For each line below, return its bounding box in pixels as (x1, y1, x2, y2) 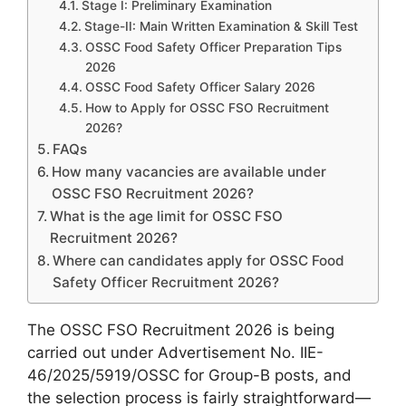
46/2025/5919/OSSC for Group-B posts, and (27, 365, 352, 384)
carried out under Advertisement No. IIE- (27, 343, 324, 362)
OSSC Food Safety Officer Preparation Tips (84, 39, 342, 54)
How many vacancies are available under (52, 162, 327, 180)
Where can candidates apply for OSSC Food (53, 251, 345, 269)
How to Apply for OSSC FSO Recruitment (84, 100, 329, 115)
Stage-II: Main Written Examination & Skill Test (83, 18, 358, 34)
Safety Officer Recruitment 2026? (53, 273, 280, 291)
